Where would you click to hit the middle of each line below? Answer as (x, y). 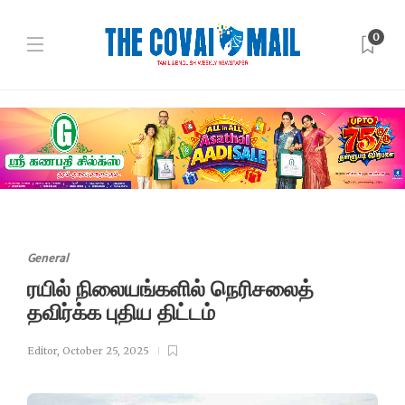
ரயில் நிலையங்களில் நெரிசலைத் (170, 289)
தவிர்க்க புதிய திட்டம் (124, 312)
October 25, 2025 (106, 351)
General (48, 258)
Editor (42, 351)
